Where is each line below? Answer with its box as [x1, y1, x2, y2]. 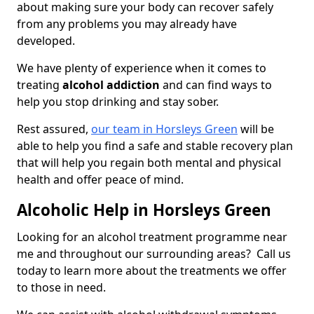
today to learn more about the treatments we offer [17, 263, 287, 279]
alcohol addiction [62, 77, 160, 93]
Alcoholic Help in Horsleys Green [17, 199, 271, 221]
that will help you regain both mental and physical [17, 155, 281, 171]
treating [17, 77, 62, 93]
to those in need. [17, 280, 109, 296]
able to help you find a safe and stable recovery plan [17, 138, 293, 154]
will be [238, 121, 274, 137]
